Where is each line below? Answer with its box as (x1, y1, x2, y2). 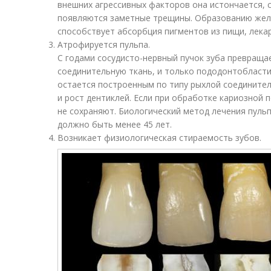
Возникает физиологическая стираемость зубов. (57, 132, 261, 143)
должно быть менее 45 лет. (57, 119, 172, 130)
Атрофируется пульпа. (57, 39, 150, 50)
